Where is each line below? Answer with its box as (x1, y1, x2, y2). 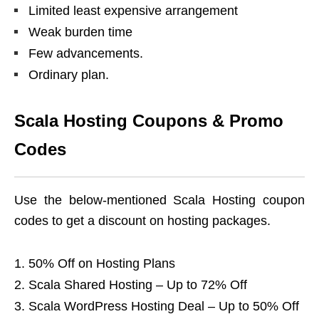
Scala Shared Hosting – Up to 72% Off (28, 278, 247, 293)
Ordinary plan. (28, 68, 109, 83)
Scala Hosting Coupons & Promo (14, 111, 283, 131)
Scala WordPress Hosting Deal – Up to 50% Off (28, 299, 299, 314)
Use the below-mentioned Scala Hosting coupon (14, 193, 305, 208)
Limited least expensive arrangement (28, 4, 238, 19)
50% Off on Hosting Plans (28, 256, 175, 271)
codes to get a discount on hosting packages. (14, 214, 271, 229)
